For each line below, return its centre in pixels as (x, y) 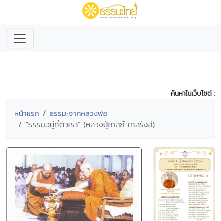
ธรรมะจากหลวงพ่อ (78, 113)
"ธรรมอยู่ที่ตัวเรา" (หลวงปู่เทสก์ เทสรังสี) (90, 125)
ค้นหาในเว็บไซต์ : (193, 93)
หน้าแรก (27, 113)
